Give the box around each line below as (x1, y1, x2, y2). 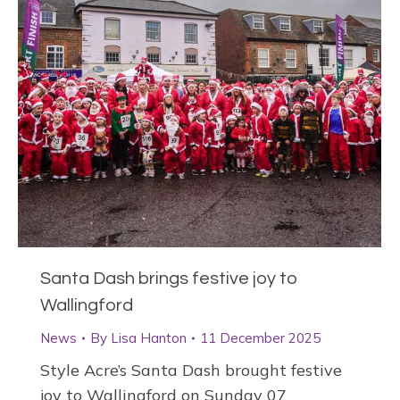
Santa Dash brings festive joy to (40, 270, 298, 288)
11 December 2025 (200, 329, 321, 347)
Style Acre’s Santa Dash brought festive (40, 360, 342, 381)
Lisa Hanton (111, 329, 187, 347)
